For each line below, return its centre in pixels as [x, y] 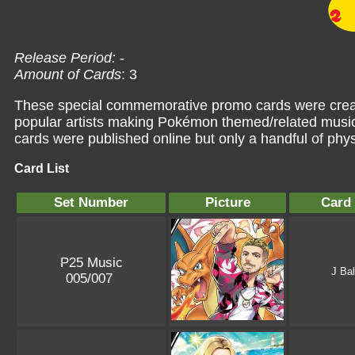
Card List [42, 168]
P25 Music [91, 262]
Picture [227, 202]
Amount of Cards [68, 74]
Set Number [91, 202]
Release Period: [65, 57]
